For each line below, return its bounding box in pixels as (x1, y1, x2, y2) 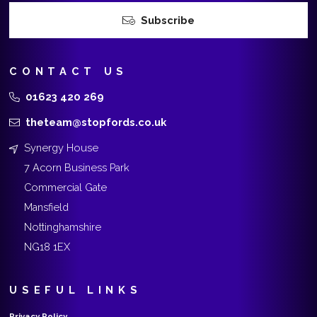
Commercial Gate (24, 181, 108, 194)
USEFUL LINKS (9, 284, 142, 296)
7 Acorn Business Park (24, 161, 130, 174)
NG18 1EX (24, 241, 71, 253)
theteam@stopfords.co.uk (25, 116, 167, 129)
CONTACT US (9, 65, 129, 78)
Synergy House (24, 142, 99, 154)
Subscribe (141, 14, 195, 27)
